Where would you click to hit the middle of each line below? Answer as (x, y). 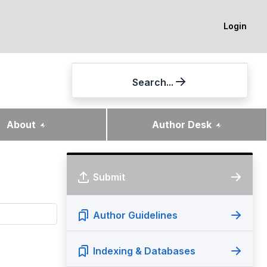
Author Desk (183, 124)
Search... (153, 82)
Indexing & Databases (144, 251)
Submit (109, 177)
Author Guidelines (135, 215)
